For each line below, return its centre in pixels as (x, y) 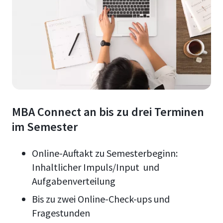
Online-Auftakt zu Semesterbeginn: (105, 153)
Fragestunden (61, 213)
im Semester (45, 126)
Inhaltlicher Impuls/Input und (96, 167)
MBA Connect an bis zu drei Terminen (108, 111)
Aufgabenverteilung (74, 181)
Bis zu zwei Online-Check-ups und (101, 199)
